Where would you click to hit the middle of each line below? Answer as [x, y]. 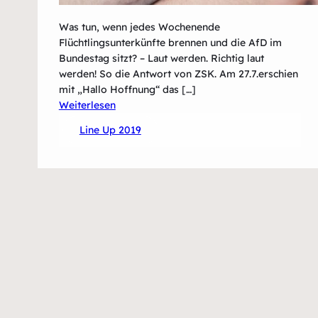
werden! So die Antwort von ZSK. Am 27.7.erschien [178, 73]
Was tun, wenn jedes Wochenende [139, 27]
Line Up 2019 [110, 130]
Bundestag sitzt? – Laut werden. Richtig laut [161, 58]
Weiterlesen [87, 105]
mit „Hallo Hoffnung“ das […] [127, 89]
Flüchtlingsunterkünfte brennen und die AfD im [170, 42]
